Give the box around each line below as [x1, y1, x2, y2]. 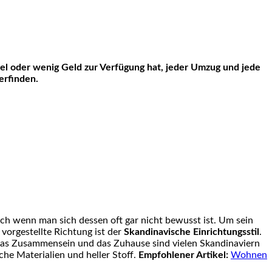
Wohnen [231, 250, 267, 260]
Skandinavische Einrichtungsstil [124, 227, 259, 237]
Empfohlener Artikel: [138, 250, 228, 260]
